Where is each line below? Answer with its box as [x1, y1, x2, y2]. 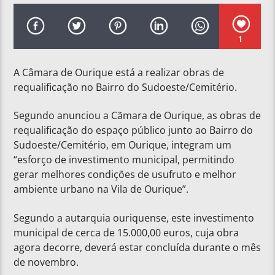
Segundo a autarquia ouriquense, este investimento [14, 211, 255, 225]
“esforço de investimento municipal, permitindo [14, 153, 235, 167]
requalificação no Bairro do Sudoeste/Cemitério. [14, 80, 238, 94]
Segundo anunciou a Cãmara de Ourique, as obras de [14, 109, 261, 123]
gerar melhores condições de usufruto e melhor [14, 168, 237, 182]
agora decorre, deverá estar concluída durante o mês [14, 240, 261, 254]
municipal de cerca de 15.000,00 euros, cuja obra [14, 225, 239, 239]
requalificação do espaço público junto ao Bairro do [14, 123, 254, 137]
